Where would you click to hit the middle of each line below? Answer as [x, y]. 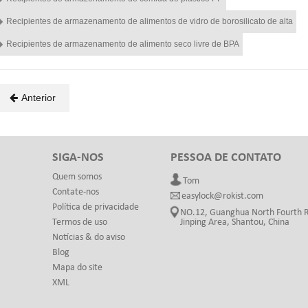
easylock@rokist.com [223, 197]
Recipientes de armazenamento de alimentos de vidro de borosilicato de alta [150, 22]
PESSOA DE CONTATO [226, 158]
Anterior [38, 98]
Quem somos [77, 177]
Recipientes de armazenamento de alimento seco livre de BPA [123, 44]
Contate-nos [76, 192]
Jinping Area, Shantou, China [235, 223]
